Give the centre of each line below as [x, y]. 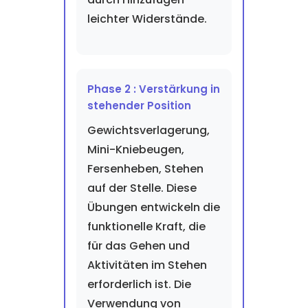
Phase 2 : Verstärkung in [153, 89]
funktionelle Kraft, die [146, 227]
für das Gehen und [138, 246]
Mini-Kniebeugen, [135, 150]
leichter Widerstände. [147, 19]
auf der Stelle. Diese [142, 188]
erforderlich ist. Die [139, 284]
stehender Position [139, 106]
